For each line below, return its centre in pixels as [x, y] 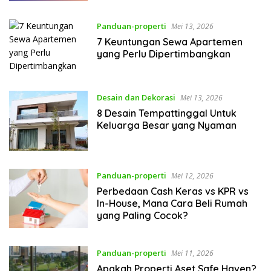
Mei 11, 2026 [192, 253]
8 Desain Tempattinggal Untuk [166, 113]
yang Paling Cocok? [142, 215]
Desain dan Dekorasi [136, 98]
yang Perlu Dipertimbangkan [163, 54]
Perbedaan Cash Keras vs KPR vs [172, 191]
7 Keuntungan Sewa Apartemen [169, 42]
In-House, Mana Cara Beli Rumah [172, 203]
